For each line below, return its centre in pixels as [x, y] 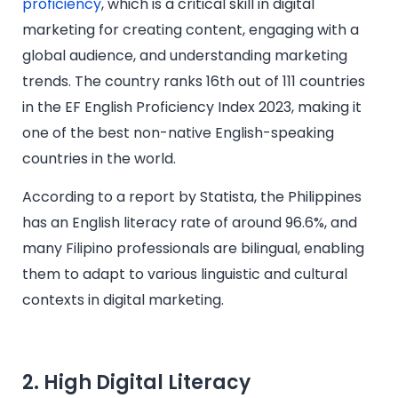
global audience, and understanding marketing [185, 55]
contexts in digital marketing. [123, 300]
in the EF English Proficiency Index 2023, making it [192, 107]
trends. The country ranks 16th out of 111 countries [194, 81]
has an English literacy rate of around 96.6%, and [190, 223]
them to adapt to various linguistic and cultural [185, 275]
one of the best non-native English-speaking [178, 132]
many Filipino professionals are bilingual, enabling [193, 249]
